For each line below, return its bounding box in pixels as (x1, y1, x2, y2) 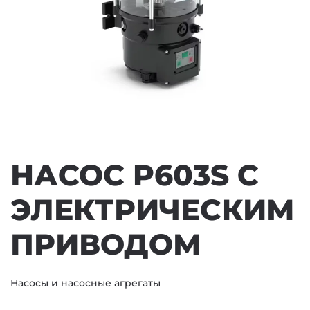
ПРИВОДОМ (10, 226, 201, 262)
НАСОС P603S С (10, 157, 259, 193)
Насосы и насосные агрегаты (10, 277, 161, 289)
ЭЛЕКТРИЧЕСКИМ (10, 192, 294, 228)
